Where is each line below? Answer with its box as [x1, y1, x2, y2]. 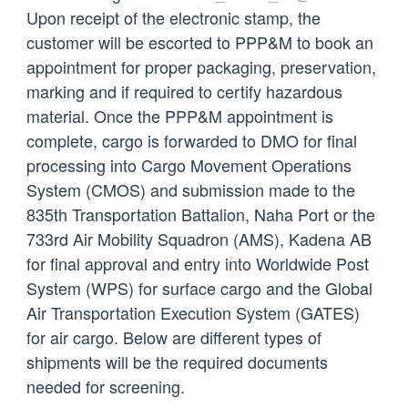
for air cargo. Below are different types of [25, 324, 321, 349]
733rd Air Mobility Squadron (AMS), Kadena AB [25, 226, 372, 250]
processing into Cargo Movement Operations [25, 152, 352, 177]
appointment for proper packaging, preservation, [25, 54, 376, 78]
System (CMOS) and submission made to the [25, 177, 355, 201]
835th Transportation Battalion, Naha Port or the [25, 201, 375, 226]
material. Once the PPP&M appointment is [25, 103, 333, 127]
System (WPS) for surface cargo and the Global [25, 275, 372, 300]
